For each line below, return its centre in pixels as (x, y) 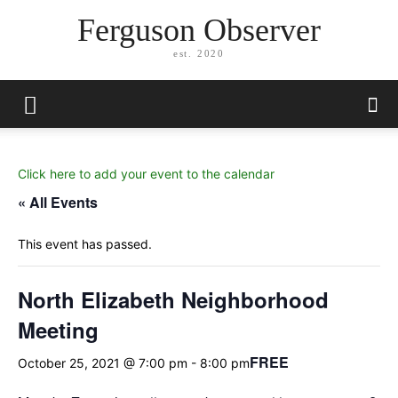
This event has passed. (85, 244)
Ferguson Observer (199, 31)
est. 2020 (199, 54)
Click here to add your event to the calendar (146, 174)
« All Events (58, 202)
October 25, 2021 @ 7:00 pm (103, 362)
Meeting (58, 330)
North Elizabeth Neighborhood (173, 299)
